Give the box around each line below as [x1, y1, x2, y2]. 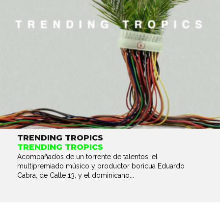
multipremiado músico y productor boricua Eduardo [17, 162, 185, 170]
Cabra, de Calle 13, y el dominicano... [17, 171, 134, 179]
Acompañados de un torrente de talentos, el [17, 153, 158, 161]
